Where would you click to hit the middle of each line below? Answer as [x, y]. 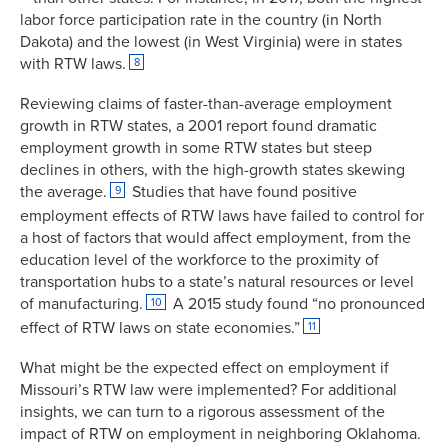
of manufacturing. [81, 303]
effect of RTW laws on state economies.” [160, 327]
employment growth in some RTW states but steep [196, 147]
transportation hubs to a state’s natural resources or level [217, 281]
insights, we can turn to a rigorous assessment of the [202, 411]
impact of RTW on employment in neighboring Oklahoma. [220, 433]
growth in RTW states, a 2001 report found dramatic [198, 125]
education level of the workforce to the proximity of [199, 259]
